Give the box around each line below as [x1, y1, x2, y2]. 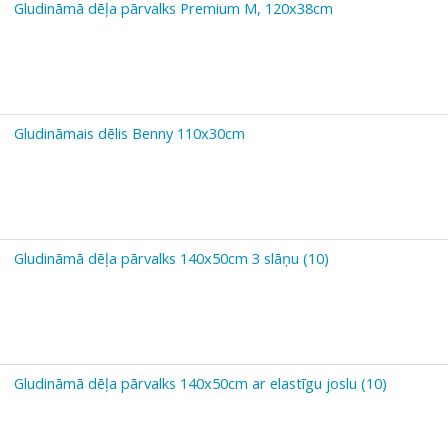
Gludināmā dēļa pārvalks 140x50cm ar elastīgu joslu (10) [14, 372, 387, 393]
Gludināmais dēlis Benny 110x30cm [14, 122, 245, 143]
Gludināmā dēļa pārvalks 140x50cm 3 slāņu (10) [14, 247, 329, 268]
